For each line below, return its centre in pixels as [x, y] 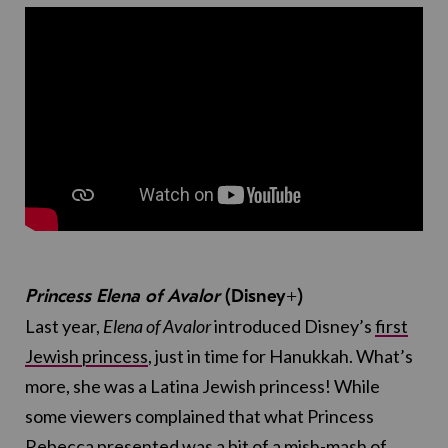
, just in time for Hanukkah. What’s [280, 356]
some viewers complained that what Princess [199, 416]
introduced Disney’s [293, 326]
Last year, [64, 326]
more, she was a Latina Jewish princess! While [202, 386]
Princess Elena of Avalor [125, 296]
